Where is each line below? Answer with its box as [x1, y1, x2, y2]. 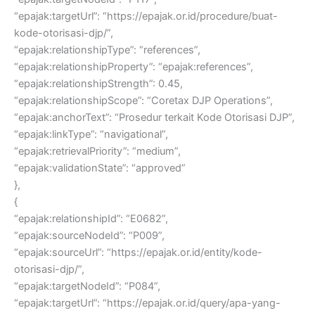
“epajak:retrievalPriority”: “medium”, [14, 145, 181, 158]
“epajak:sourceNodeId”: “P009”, [14, 229, 165, 243]
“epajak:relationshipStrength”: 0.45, [14, 77, 183, 91]
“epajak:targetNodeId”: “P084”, [14, 280, 160, 293]
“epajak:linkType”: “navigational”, [14, 128, 168, 141]
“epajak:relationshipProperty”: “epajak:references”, [14, 60, 253, 74]
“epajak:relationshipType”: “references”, [14, 44, 200, 57]
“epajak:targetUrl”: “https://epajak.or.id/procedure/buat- [14, 10, 278, 23]
